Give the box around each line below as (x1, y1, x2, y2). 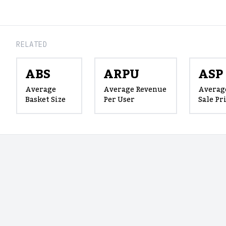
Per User (103, 93, 135, 107)
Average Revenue (103, 83, 166, 97)
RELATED (16, 40, 47, 49)
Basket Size (25, 93, 66, 107)
